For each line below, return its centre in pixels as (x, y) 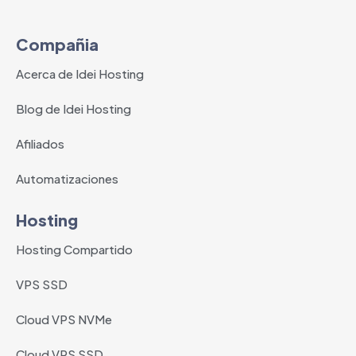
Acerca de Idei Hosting (80, 74)
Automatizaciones (67, 179)
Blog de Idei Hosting (74, 109)
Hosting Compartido (74, 250)
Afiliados (40, 144)
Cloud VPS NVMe (64, 319)
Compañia (57, 44)
